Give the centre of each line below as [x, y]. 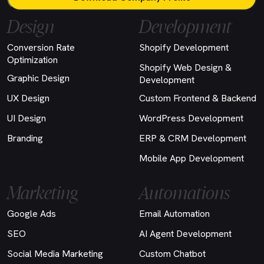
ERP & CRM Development [193, 138]
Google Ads [32, 214]
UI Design [27, 118]
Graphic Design [38, 78]
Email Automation [174, 214]
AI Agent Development [185, 234]
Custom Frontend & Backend [198, 98]
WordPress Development [191, 118]
